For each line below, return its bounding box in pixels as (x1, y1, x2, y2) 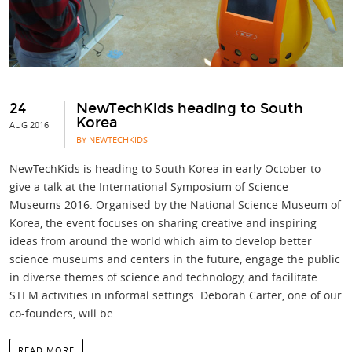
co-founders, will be (9, 305, 113, 321)
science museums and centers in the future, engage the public (9, 251, 340, 266)
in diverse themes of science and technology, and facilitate (9, 269, 317, 284)
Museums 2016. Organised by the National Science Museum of (9, 196, 341, 212)
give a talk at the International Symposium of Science (9, 178, 288, 194)
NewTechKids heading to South (76, 99, 303, 117)
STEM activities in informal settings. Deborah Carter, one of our (9, 287, 342, 302)
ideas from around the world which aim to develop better (9, 233, 312, 248)
